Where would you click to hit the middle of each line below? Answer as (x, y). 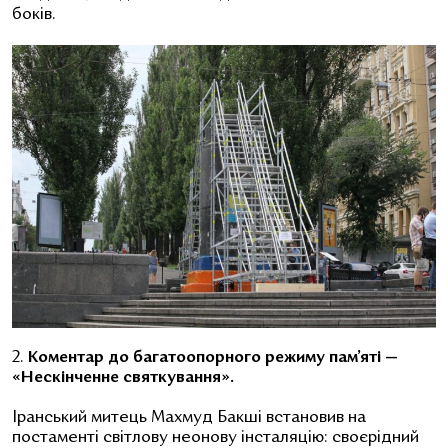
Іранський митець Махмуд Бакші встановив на (189, 418)
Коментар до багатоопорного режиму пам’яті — (213, 358)
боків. (36, 15)
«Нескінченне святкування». (123, 378)
